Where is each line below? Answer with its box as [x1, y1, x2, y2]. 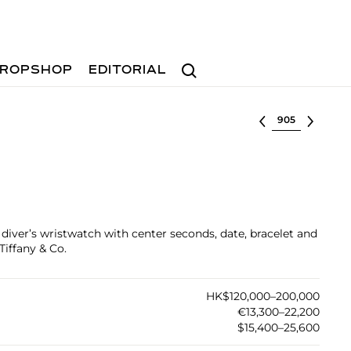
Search [175, 56, 215, 71]
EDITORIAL [89, 64, 168, 77]
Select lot [271, 111, 325, 125]
